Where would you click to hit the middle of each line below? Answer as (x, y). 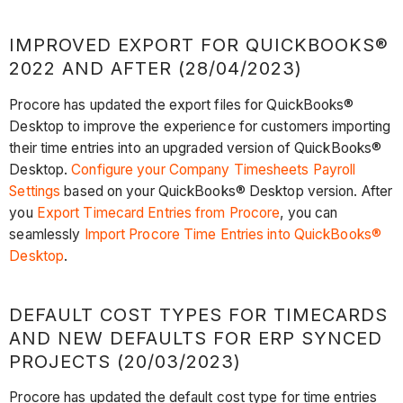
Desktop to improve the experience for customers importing (200, 126)
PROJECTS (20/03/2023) (125, 361)
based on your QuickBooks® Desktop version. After (227, 191)
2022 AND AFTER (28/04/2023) (156, 69)
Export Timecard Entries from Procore (158, 212)
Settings (35, 191)
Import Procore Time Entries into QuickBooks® (233, 234)
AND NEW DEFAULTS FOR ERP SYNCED (196, 338)
